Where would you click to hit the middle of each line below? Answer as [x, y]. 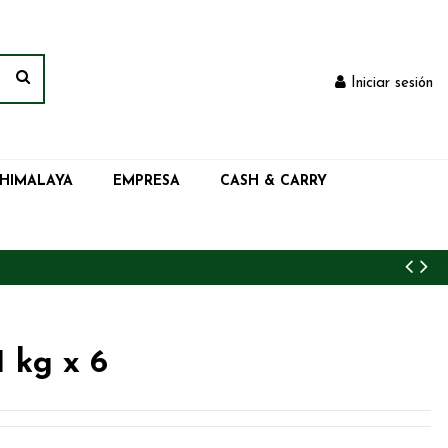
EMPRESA [146, 181]
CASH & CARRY [273, 181]
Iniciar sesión [392, 83]
